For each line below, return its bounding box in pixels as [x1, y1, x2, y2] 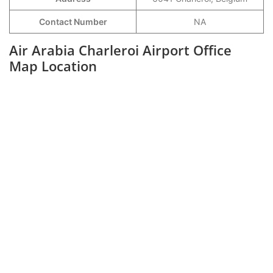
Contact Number [38, 16, 107, 27]
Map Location [9, 57, 97, 75]
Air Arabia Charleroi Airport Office [9, 41, 232, 59]
